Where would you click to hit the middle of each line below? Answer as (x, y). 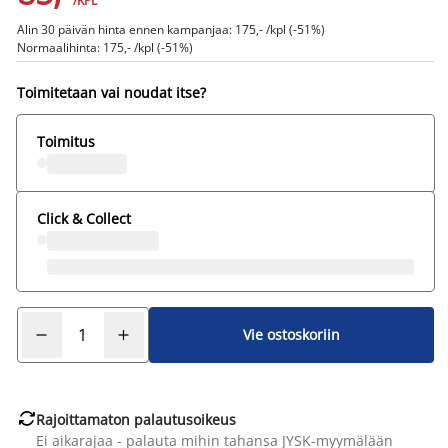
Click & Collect (83, 218)
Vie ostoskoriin (291, 335)
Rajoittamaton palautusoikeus (135, 419)
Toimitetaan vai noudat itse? (111, 92)
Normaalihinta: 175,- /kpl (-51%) (104, 47)
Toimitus (65, 141)
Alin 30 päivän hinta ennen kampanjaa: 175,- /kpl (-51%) (170, 29)
